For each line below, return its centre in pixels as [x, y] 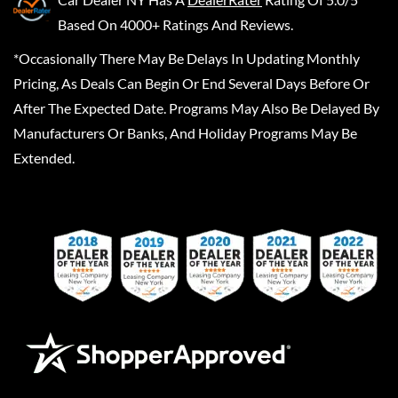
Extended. [44, 157]
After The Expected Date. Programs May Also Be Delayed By [196, 107]
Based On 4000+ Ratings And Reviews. [175, 24]
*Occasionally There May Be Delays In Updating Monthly [187, 58]
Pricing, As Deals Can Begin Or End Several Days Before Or [191, 83]
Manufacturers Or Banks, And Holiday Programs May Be [185, 132]
